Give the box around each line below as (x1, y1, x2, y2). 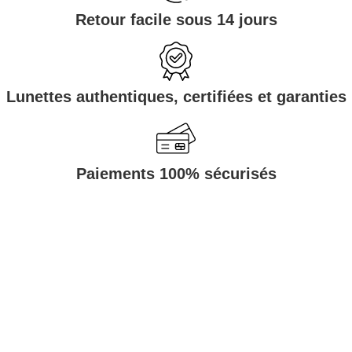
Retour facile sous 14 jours (75, 11, 277, 29)
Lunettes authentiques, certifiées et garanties (5, 88, 346, 106)
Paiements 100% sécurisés (75, 165, 277, 183)
